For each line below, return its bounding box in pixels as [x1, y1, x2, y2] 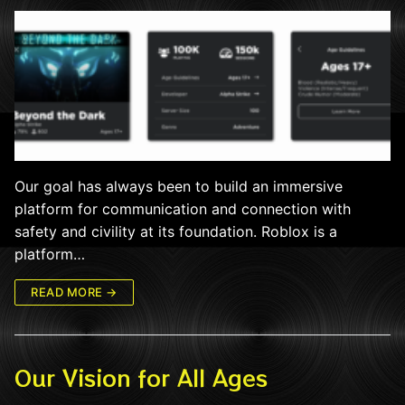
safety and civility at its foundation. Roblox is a [14, 222, 337, 241]
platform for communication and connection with [14, 200, 351, 219]
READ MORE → [31, 285, 118, 300]
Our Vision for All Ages [14, 362, 268, 394]
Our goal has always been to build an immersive [14, 177, 343, 196]
